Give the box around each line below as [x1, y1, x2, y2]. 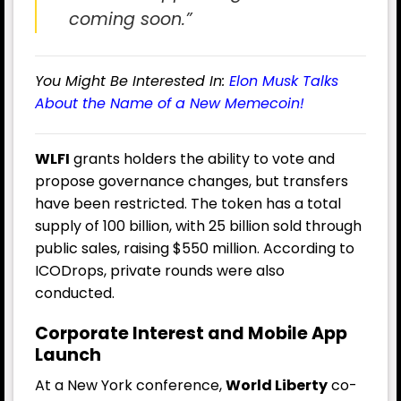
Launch [35, 342, 101, 367]
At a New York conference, [35, 375, 226, 397]
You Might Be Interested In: [35, 71, 229, 92]
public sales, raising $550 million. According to [35, 237, 354, 259]
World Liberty [226, 375, 328, 397]
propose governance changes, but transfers [35, 170, 348, 192]
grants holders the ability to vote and [70, 148, 335, 169]
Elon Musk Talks [229, 71, 338, 92]
